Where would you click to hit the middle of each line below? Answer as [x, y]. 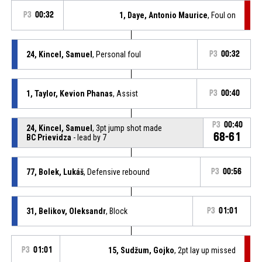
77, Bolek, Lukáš [55, 172]
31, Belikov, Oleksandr [66, 211]
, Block [116, 211]
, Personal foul [116, 54]
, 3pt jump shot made [127, 128]
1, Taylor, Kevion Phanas [69, 93]
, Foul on [222, 15]
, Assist [125, 93]
